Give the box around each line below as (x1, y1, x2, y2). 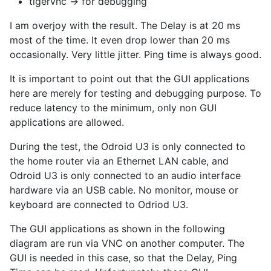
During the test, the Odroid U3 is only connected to (10, 140, 246, 152)
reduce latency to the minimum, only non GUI (10, 101, 217, 114)
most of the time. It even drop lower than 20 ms (10, 33, 230, 46)
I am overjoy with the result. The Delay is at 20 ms (10, 19, 240, 31)
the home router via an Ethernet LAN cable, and (10, 154, 229, 167)
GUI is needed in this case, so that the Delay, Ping (10, 251, 237, 264)
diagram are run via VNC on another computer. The (10, 237, 244, 249)
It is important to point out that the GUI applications (10, 72, 249, 85)
